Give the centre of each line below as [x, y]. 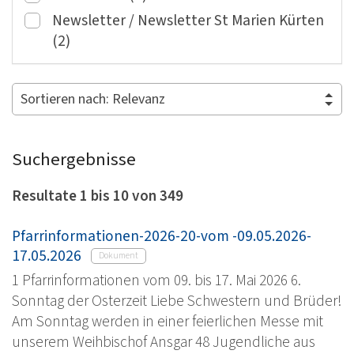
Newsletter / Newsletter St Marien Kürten [188, 21]
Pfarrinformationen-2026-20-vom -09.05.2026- [162, 236]
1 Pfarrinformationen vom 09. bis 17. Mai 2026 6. [156, 280]
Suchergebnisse [74, 160]
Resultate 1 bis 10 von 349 [98, 196]
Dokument [119, 255]
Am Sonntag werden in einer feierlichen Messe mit [168, 321]
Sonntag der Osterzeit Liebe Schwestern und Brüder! [177, 301]
